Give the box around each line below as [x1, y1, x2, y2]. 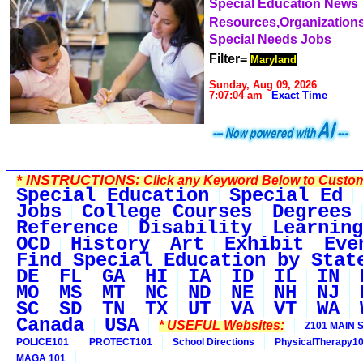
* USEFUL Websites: [159, 318, 284, 332]
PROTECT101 [89, 336, 152, 348]
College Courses [82, 201, 252, 223]
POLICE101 [16, 336, 69, 348]
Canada [16, 314, 84, 336]
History [70, 233, 150, 255]
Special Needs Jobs [209, 32, 331, 46]
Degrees [272, 201, 352, 223]
